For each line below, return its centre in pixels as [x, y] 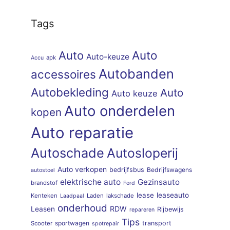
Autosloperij [142, 153]
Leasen [43, 209]
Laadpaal [72, 196]
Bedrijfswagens [169, 169]
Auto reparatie [82, 132]
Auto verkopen [82, 169]
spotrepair [106, 223]
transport [157, 223]
